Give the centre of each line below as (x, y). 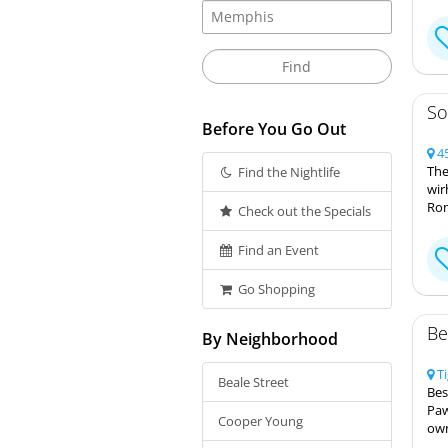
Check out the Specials (302, 210)
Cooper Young (260, 420)
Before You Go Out (274, 128)
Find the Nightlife (287, 171)
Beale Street (253, 381)
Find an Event (276, 249)
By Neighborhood (270, 338)
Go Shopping (274, 288)
